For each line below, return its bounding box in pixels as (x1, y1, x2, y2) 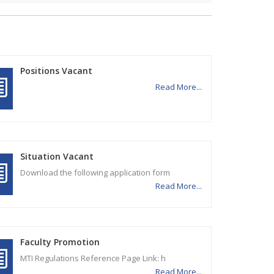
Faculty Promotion (20, 235, 100, 248)
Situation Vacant (20, 150, 94, 162)
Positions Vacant (20, 64, 93, 76)
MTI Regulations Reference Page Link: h (20, 252, 170, 264)
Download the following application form (20, 166, 176, 178)
